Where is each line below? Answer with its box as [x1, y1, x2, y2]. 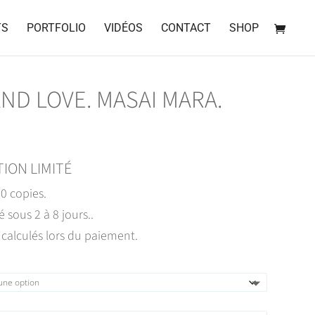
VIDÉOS [104, 20, 143, 34]
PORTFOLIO [27, 20, 86, 34]
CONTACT [161, 20, 211, 34]
